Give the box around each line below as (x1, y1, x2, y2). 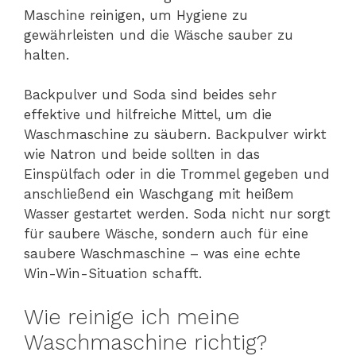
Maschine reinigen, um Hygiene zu (24, 6, 248, 23)
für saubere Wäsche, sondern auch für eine (24, 226, 308, 242)
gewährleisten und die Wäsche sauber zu (24, 26, 293, 43)
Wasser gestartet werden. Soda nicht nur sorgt (24, 206, 331, 222)
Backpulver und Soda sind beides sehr (24, 87, 277, 103)
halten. (24, 46, 69, 63)
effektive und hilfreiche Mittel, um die (24, 106, 272, 123)
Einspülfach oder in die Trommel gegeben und (24, 166, 330, 183)
